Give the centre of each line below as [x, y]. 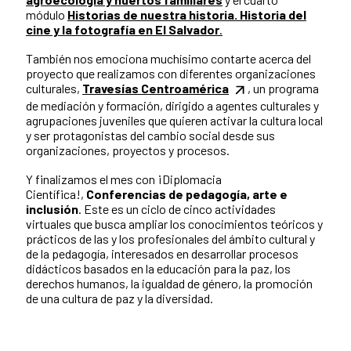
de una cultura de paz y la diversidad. [119, 299]
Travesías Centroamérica [156, 89]
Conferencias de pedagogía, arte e [187, 194]
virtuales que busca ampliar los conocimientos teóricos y [174, 224]
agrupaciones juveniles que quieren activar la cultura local [174, 121]
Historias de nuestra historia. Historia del [187, 15]
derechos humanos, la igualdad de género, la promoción [169, 284]
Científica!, [56, 194]
